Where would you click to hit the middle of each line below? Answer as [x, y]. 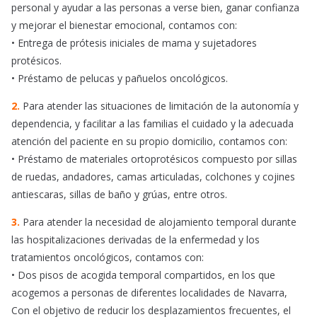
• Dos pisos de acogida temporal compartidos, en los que [143, 275]
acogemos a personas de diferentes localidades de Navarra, [149, 293]
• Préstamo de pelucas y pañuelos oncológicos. [120, 79]
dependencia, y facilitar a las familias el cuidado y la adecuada [152, 124]
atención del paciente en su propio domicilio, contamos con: [149, 142]
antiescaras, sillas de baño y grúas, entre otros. [119, 195]
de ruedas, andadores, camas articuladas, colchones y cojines [153, 177]
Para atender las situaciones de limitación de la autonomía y [159, 106]
